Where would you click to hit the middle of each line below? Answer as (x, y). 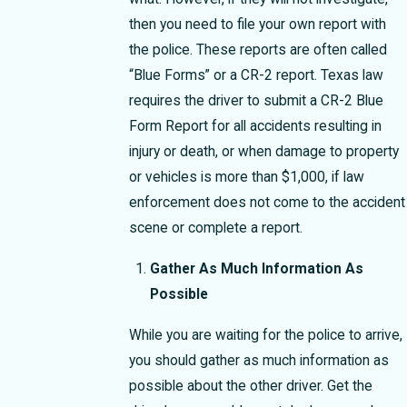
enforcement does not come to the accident (267, 202)
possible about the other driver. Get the (250, 386)
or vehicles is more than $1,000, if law (246, 177)
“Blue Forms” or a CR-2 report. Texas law (256, 75)
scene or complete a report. (215, 228)
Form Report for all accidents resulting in (255, 126)
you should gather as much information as (258, 360)
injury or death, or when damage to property (263, 151)
